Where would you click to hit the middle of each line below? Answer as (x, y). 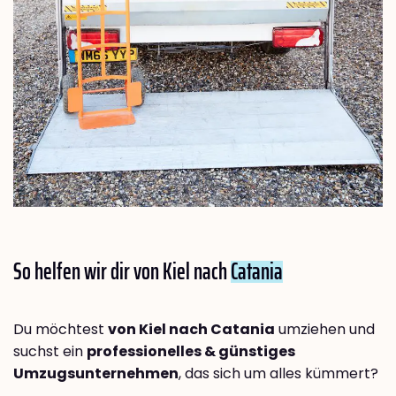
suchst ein (50, 352)
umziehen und (325, 330)
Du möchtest (61, 330)
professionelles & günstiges (191, 352)
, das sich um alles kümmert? (278, 374)
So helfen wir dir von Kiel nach (122, 271)
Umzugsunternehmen (96, 374)
